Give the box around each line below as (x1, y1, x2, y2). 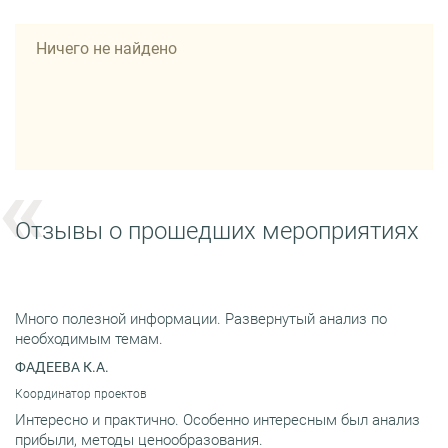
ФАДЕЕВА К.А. (15, 358, 109, 375)
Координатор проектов (15, 386, 147, 401)
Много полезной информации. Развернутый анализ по (15, 309, 387, 328)
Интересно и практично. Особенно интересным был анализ (15, 410, 420, 429)
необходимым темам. (15, 329, 163, 348)
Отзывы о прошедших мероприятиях (15, 216, 419, 245)
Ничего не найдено (36, 38, 177, 58)
